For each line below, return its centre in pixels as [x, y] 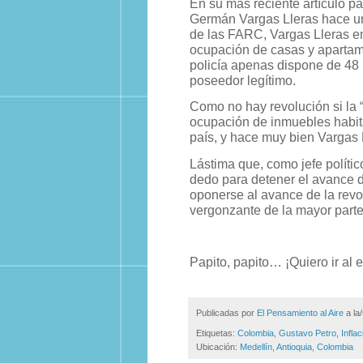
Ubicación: [218, 346]
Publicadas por [226, 313]
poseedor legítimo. [243, 81]
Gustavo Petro [307, 333]
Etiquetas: [217, 333]
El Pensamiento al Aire [300, 313]
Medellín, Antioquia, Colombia [297, 346]
